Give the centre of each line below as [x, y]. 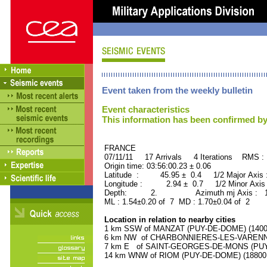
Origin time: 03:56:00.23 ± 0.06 [156, 166]
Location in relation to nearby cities [169, 220]
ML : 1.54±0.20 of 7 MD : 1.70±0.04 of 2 [176, 202]
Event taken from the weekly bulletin [177, 90]
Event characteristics [146, 109]
